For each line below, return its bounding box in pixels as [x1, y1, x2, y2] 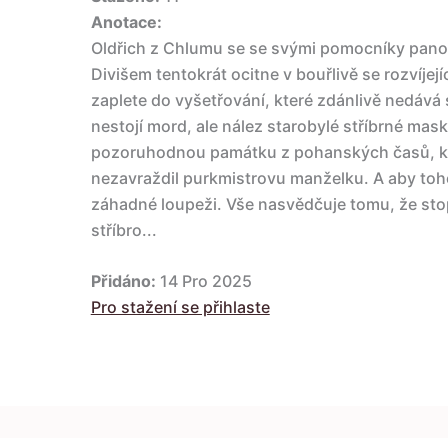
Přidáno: [90, 271, 156, 292]
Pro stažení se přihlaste [90, 297, 270, 318]
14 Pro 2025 [155, 271, 252, 292]
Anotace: [90, 11, 162, 32]
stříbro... [90, 219, 157, 240]
